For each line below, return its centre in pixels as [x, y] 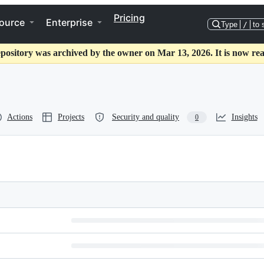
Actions [20, 117]
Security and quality [146, 117]
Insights [244, 117]
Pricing [129, 18]
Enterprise [69, 22]
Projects [71, 117]
